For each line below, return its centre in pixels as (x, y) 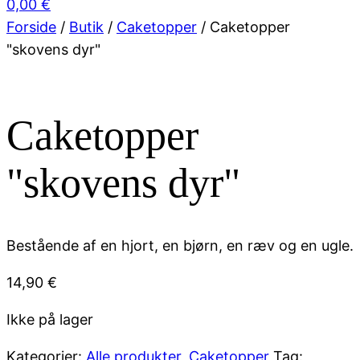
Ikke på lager (50, 319)
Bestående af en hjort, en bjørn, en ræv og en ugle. (180, 245)
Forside (31, 27)
